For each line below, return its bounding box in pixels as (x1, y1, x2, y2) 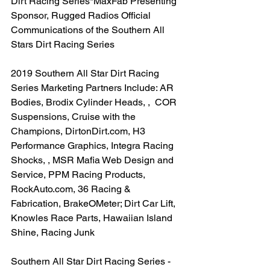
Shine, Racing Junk (11, 227, 95, 239)
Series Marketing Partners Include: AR (11, 82, 176, 94)
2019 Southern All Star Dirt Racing (11, 67, 162, 80)
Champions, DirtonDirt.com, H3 (11, 125, 148, 137)
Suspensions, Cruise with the (11, 111, 138, 123)
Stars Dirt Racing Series (11, 39, 115, 51)
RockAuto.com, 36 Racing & (11, 183, 133, 195)
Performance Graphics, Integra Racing (11, 140, 176, 152)
